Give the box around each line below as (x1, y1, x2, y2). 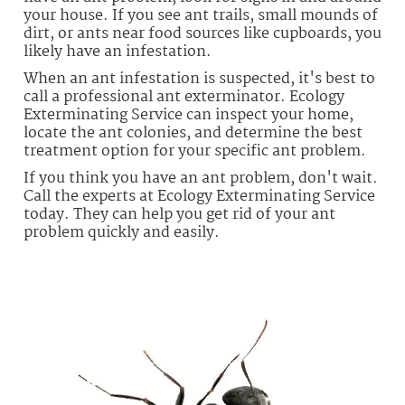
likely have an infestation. (24, 39, 212, 64)
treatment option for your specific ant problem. (24, 138, 366, 164)
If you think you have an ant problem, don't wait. (24, 165, 378, 191)
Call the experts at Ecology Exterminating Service (24, 184, 375, 209)
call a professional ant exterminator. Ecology (24, 84, 344, 109)
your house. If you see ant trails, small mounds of (24, 3, 378, 28)
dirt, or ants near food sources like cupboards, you (24, 21, 381, 46)
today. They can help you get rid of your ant (24, 202, 335, 227)
